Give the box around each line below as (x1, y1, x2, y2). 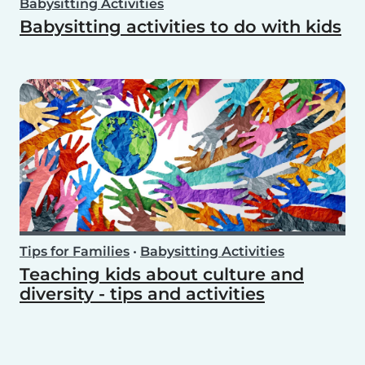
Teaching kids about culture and (20, 264, 304, 285)
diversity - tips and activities (20, 284, 265, 305)
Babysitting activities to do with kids (20, 16, 341, 37)
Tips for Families (20, 244, 130, 260)
